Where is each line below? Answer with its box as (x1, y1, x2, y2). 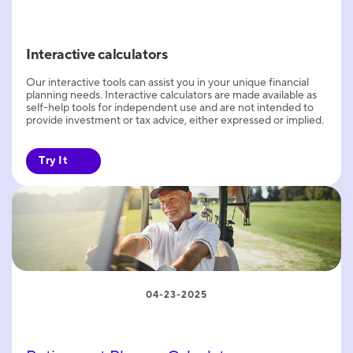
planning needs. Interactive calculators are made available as (26, 88, 317, 103)
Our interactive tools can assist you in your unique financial (26, 76, 309, 91)
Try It (39, 154, 68, 169)
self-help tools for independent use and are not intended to (26, 101, 314, 116)
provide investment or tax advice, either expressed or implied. (26, 113, 324, 128)
